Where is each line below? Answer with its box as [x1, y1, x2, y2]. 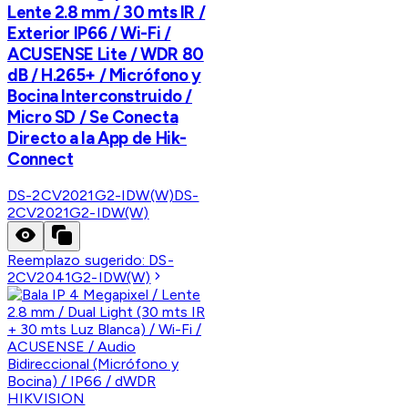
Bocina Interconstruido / [7, 85, 193, 107]
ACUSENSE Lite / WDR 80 [7, 43, 204, 65]
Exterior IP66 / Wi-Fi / [7, 22, 171, 44]
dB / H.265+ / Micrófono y [7, 64, 201, 86]
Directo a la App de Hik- [7, 127, 188, 148]
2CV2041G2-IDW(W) [7, 268, 151, 286]
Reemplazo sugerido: [7, 250, 149, 269]
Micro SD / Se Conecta [7, 106, 178, 127]
